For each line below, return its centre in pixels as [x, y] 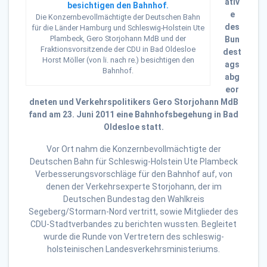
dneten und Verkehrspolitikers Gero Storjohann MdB [133, 102]
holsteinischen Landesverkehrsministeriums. [133, 249]
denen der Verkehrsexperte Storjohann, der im [133, 187]
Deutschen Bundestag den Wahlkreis [133, 199]
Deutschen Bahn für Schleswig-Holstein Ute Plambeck [133, 162]
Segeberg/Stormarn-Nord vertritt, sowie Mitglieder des [133, 212]
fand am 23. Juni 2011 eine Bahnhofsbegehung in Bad [133, 115]
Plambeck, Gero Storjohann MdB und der [118, 39]
